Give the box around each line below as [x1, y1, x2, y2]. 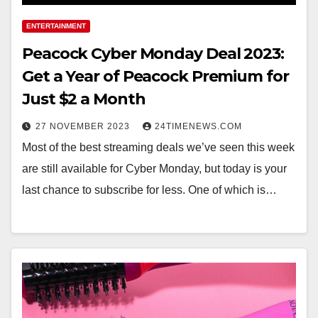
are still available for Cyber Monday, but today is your [22, 162, 287, 175]
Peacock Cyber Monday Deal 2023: [22, 43, 284, 63]
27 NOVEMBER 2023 [35, 121, 133, 131]
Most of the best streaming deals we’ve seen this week [22, 141, 295, 153]
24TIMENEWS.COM [155, 121, 242, 131]
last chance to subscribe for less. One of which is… [22, 183, 277, 196]
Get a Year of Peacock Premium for [22, 66, 289, 86]
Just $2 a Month [22, 89, 146, 109]
